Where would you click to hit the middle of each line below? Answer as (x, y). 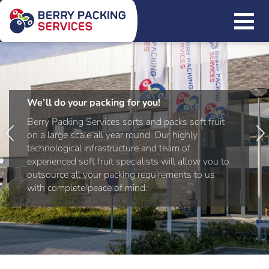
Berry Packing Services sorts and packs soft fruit (126, 122)
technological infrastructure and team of (109, 148)
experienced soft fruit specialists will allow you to (128, 162)
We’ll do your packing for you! (94, 103)
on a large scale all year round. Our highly (112, 135)
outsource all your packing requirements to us (121, 175)
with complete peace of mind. (87, 188)
